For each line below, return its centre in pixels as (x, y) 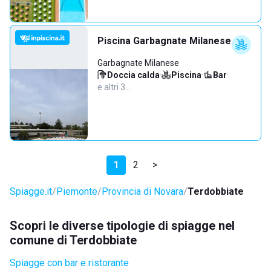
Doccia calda (133, 75)
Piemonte (77, 191)
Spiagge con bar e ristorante (69, 263)
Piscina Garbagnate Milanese (164, 41)
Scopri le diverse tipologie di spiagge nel (122, 226)
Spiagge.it (31, 191)
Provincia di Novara (142, 191)
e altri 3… (114, 87)
